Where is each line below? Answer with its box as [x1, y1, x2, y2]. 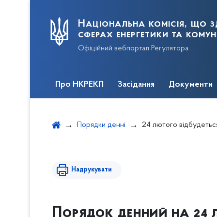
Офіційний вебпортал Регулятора [77, 44, 188, 52]
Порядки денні [77, 121, 125, 129]
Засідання [118, 80, 155, 89]
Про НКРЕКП [55, 80, 104, 89]
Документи [169, 80, 213, 89]
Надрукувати [71, 166, 112, 173]
